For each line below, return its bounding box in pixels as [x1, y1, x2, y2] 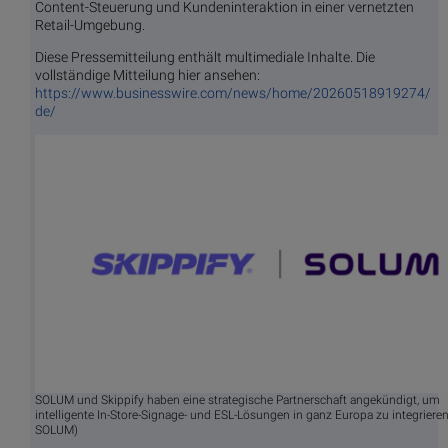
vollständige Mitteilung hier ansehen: [35, 67, 260, 84]
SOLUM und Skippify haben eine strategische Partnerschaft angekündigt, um [35, 393, 440, 408]
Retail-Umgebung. [35, 16, 145, 33]
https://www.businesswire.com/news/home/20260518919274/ [35, 85, 431, 102]
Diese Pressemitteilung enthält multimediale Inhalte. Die [35, 49, 375, 66]
